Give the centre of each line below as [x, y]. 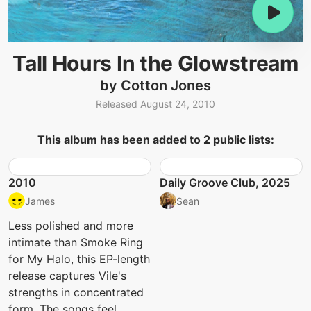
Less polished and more [71, 226]
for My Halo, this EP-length [79, 259]
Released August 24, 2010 [155, 104]
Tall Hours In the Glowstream [155, 63]
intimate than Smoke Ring [76, 243]
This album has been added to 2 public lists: [155, 140]
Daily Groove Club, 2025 [225, 183]
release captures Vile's [67, 276]
